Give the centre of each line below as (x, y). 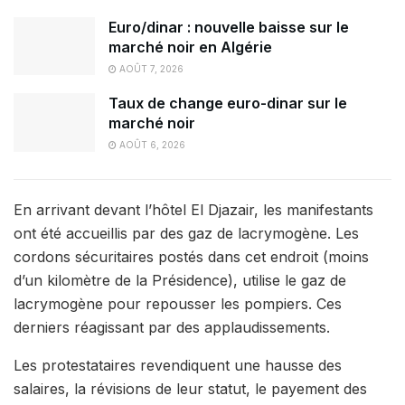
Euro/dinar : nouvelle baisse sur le (229, 27)
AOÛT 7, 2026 (150, 68)
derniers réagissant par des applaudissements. (172, 327)
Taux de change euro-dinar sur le (228, 104)
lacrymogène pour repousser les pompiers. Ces (178, 303)
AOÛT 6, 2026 (151, 145)
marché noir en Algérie (190, 47)
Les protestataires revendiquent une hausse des (178, 365)
